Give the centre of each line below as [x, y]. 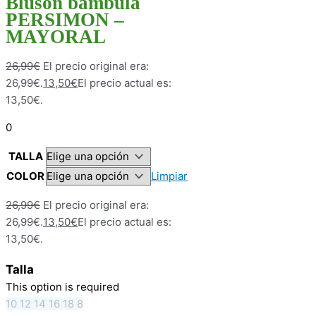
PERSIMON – [65, 19]
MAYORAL [56, 36]
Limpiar [169, 176]
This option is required [62, 286]
